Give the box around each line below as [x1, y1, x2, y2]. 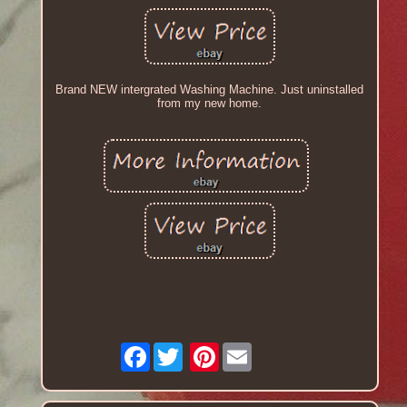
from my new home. [157, 95, 263, 110]
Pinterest [218, 342, 269, 356]
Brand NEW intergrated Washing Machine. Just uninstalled [55, 82, 364, 96]
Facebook [149, 342, 204, 356]
